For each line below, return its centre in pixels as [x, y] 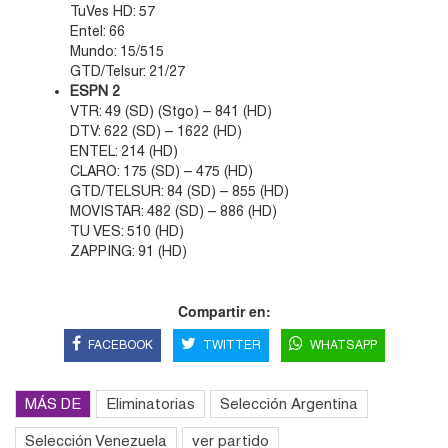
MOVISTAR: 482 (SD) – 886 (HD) [173, 211]
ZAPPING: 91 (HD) [128, 251]
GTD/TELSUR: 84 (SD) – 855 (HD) [179, 191]
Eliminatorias [150, 404]
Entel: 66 [97, 31]
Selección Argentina [289, 404]
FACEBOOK [120, 345]
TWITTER [231, 345]
